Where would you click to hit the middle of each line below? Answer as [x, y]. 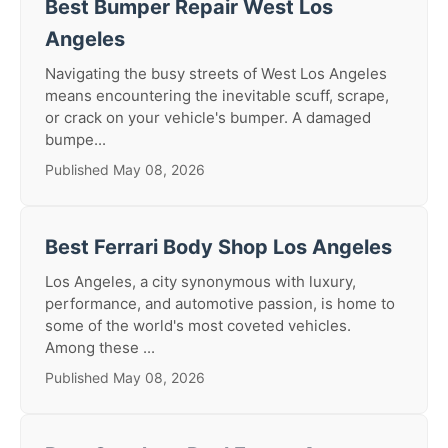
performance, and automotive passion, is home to [220, 303]
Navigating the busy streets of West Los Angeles [216, 73]
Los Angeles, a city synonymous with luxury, [200, 281]
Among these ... [100, 347]
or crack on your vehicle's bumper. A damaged [208, 117]
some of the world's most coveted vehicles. [198, 325]
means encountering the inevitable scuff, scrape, [217, 95]
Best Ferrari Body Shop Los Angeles [218, 247]
